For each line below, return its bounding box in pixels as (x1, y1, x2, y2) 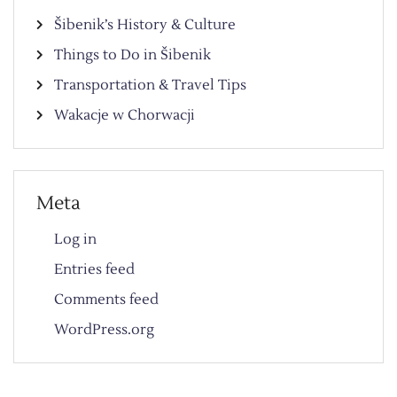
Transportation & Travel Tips (54, 75, 246, 94)
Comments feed (54, 290, 159, 308)
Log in (54, 230, 97, 248)
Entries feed (54, 260, 135, 278)
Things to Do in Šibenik (54, 45, 211, 64)
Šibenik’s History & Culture (54, 15, 236, 34)
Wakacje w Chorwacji (54, 105, 195, 124)
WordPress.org (54, 320, 154, 339)
